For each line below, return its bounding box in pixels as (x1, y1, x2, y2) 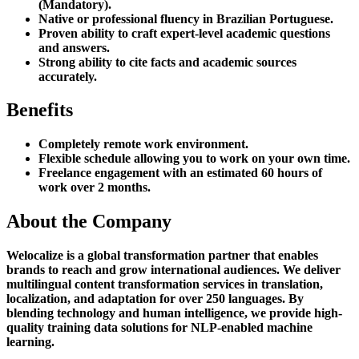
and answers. (38, 40, 110, 54)
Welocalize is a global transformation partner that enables (6, 248, 318, 263)
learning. (6, 335, 54, 349)
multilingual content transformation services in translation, (6, 277, 323, 292)
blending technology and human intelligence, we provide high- (6, 306, 342, 321)
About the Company (6, 211, 171, 232)
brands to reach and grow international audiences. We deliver (6, 263, 341, 277)
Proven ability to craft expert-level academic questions (38, 26, 330, 40)
